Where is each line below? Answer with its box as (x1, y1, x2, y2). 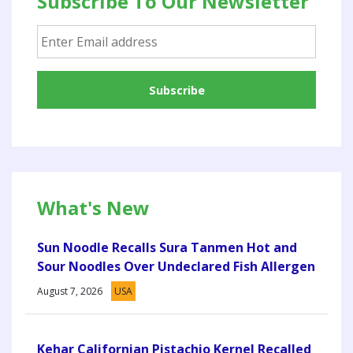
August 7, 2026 (37, 284, 102, 298)
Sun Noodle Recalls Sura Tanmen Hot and (37, 238, 297, 256)
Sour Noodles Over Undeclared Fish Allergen (37, 257, 315, 275)
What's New (37, 194, 150, 221)
